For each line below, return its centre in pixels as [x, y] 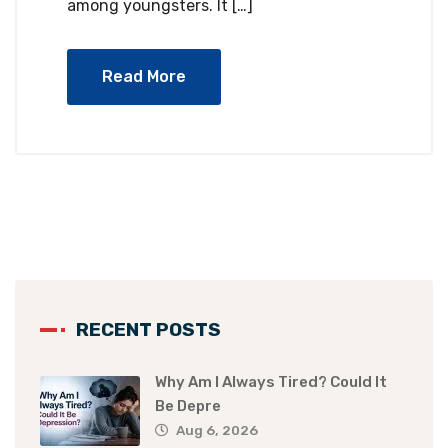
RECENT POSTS [148, 329]
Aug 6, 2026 [217, 429]
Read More [144, 76]
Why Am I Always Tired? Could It [271, 381]
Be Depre [188, 405]
